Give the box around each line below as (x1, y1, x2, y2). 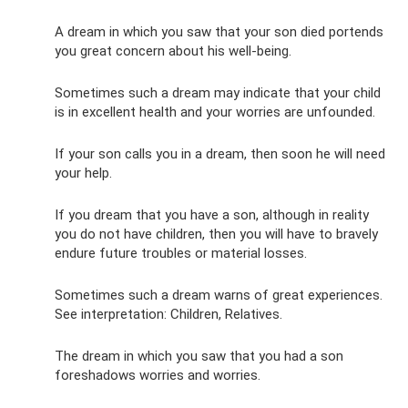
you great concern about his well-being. (55, 42, 291, 59)
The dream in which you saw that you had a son (55, 347, 343, 364)
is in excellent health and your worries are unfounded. (55, 103, 375, 120)
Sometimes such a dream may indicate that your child (55, 84, 381, 101)
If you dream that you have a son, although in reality (55, 206, 369, 223)
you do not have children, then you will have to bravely (55, 225, 378, 242)
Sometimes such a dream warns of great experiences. (55, 286, 382, 303)
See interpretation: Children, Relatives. (55, 305, 282, 322)
